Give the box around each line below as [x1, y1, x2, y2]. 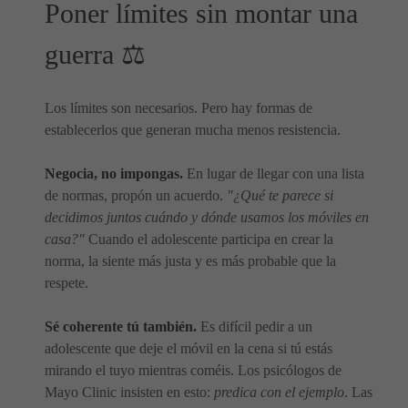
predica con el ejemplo [214, 384, 344, 400]
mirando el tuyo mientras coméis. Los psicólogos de [45, 362, 342, 378]
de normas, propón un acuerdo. [45, 188, 227, 203]
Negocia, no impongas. [45, 166, 183, 181]
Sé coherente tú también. [45, 319, 197, 334]
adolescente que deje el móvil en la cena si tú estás [45, 341, 332, 356]
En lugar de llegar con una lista [183, 166, 364, 181]
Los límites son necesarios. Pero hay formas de [45, 100, 312, 116]
